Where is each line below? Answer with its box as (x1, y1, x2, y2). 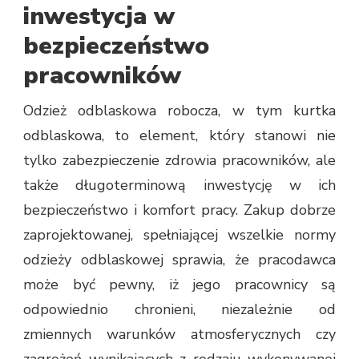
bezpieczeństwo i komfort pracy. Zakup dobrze (23, 200, 336, 220)
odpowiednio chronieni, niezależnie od (23, 299, 336, 319)
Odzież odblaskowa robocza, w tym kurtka (23, 100, 336, 120)
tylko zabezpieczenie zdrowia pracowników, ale (23, 150, 336, 170)
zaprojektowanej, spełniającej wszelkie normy (23, 224, 336, 244)
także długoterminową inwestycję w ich (23, 175, 336, 195)
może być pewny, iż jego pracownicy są (23, 274, 336, 294)
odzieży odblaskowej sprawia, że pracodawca (23, 249, 336, 269)
